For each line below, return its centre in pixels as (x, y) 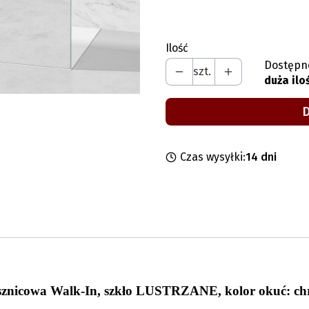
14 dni (261, 157)
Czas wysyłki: (212, 157)
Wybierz (195, 14)
